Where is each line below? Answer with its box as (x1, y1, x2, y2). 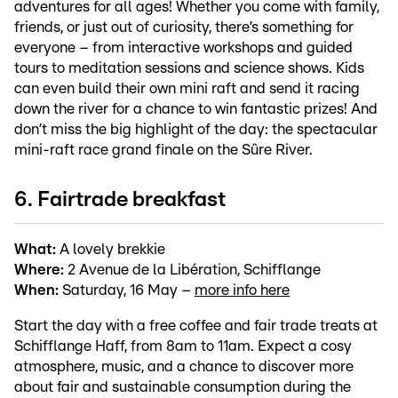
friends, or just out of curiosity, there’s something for (14, 20, 354, 36)
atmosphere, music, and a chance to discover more (14, 358, 354, 374)
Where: (14, 261, 64, 277)
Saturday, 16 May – (59, 282, 195, 298)
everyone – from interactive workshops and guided (14, 40, 353, 56)
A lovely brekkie (56, 241, 165, 257)
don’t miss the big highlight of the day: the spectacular (14, 122, 378, 138)
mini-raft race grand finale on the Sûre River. (14, 142, 313, 158)
